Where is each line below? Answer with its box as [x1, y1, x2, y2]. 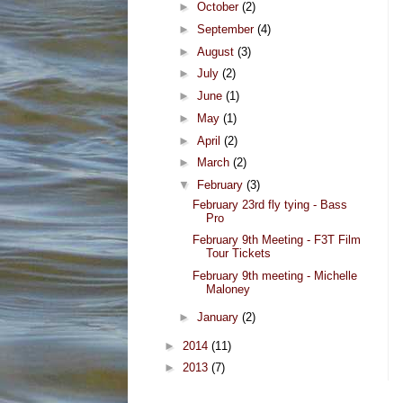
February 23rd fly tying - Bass [193, 197, 348, 211]
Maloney [206, 282, 251, 297]
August [196, 44, 237, 58]
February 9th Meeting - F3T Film [193, 233, 362, 247]
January [196, 310, 242, 325]
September [196, 22, 257, 36]
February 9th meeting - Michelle [193, 269, 358, 283]
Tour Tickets [206, 246, 272, 261]
